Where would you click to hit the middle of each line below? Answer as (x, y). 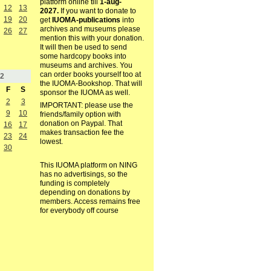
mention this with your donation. (92, 38)
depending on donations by (85, 193)
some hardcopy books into (83, 57)
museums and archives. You (86, 66)
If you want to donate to (97, 11)
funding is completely (74, 184)
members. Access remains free (90, 202)
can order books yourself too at (90, 75)
